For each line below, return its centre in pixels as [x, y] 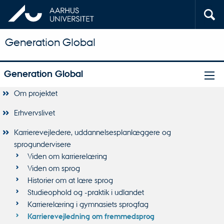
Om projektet [35, 92]
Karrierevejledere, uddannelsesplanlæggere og [92, 132]
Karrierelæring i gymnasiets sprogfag [88, 204]
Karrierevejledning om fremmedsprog [91, 216]
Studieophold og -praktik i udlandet [86, 192]
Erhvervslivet [34, 112]
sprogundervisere [42, 144]
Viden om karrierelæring [67, 156]
